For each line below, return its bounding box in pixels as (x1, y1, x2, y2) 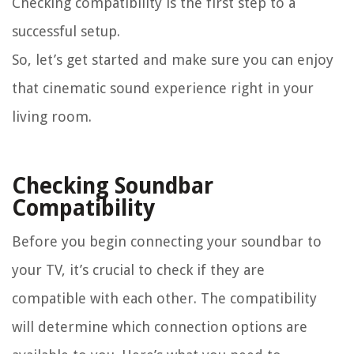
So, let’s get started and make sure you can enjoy (12, 51, 333, 69)
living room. (12, 108, 92, 126)
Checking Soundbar (12, 173, 213, 200)
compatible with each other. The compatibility (12, 290, 317, 307)
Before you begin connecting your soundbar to (12, 233, 322, 250)
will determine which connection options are (12, 318, 307, 336)
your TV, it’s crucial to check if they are (12, 262, 265, 279)
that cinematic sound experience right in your (12, 80, 314, 97)
